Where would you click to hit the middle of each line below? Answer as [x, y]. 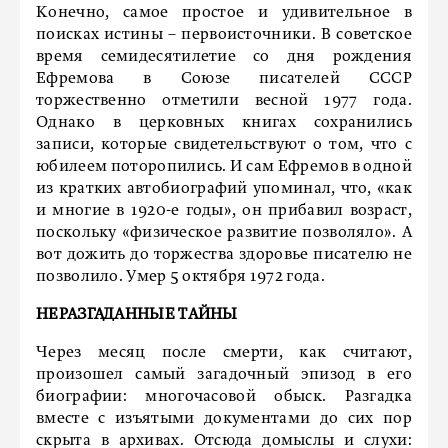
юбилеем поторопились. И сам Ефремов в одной [224, 167]
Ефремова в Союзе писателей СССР [224, 79]
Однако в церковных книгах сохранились [224, 123]
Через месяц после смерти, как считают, [224, 353]
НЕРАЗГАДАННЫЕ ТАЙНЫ [137, 315]
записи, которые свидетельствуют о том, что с [224, 145]
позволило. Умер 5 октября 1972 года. [180, 277]
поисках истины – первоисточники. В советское [224, 35]
